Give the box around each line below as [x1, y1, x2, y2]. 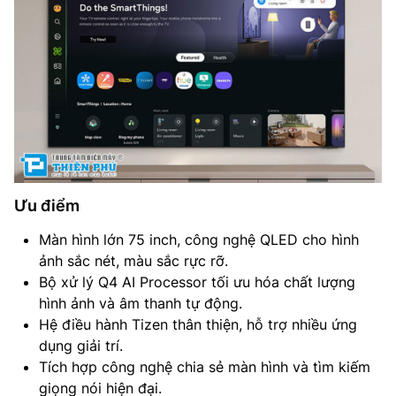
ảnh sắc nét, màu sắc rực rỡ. [39, 251, 228, 270]
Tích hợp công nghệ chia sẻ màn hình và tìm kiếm [39, 357, 370, 376]
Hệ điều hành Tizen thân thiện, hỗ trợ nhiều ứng [39, 315, 357, 333]
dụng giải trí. [39, 336, 123, 354]
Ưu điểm [14, 195, 80, 215]
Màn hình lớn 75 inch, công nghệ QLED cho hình [39, 230, 359, 248]
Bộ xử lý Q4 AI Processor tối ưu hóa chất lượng [39, 272, 355, 291]
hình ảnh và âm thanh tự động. [39, 293, 242, 312]
